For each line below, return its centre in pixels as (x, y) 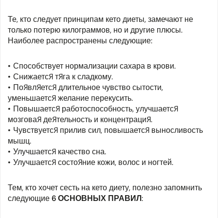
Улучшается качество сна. (60, 152)
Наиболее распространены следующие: (80, 41)
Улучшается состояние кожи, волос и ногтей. (93, 163)
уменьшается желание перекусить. (70, 98)
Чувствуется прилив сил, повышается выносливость (108, 130)
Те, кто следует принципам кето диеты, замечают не (100, 19)
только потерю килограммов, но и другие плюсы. (95, 30)
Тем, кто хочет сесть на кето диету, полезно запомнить (105, 188)
